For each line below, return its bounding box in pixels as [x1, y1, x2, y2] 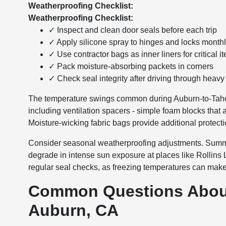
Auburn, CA [28, 201, 119, 219]
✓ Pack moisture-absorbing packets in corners [48, 62, 214, 71]
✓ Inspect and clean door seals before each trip [48, 26, 217, 34]
